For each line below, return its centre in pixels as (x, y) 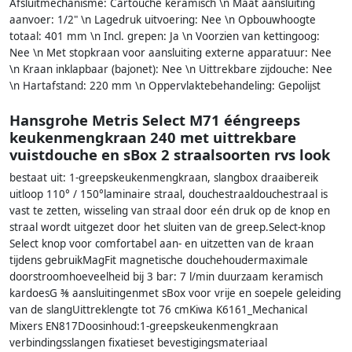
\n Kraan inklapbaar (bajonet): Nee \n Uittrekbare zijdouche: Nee (171, 69)
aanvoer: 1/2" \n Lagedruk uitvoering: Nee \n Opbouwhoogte (163, 19)
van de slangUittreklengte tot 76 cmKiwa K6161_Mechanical (158, 310)
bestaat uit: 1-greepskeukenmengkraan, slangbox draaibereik (164, 178)
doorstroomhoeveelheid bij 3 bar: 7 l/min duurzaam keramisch (166, 277)
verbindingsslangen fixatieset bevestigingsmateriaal (138, 343)
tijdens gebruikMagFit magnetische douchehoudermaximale (159, 260)
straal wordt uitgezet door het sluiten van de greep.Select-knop (167, 227)
